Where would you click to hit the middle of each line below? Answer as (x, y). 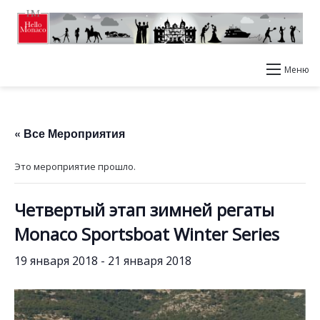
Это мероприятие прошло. (75, 166)
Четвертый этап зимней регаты (144, 210)
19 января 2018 (56, 261)
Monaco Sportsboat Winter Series (147, 234)
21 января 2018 (150, 261)
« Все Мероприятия (70, 133)
